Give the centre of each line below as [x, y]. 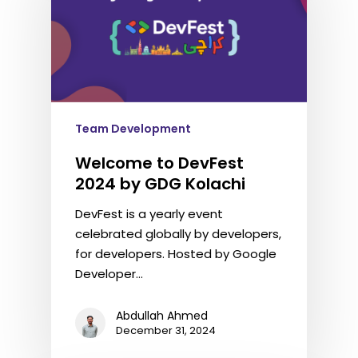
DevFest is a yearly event [149, 214]
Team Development [133, 129]
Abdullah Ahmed [162, 316]
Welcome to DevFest [159, 163]
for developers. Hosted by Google [176, 254]
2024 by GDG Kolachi [160, 184]
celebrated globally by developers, [178, 234]
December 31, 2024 [166, 330]
